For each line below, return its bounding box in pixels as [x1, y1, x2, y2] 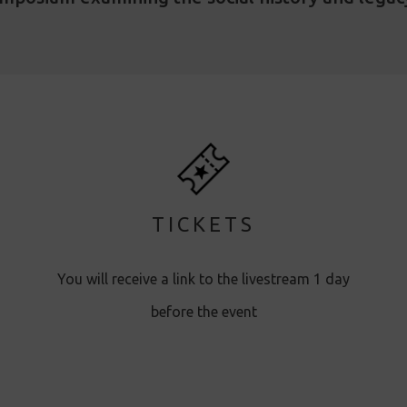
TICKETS [152, 212, 255, 235]
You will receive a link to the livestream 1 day [57, 270, 350, 287]
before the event [150, 303, 257, 320]
